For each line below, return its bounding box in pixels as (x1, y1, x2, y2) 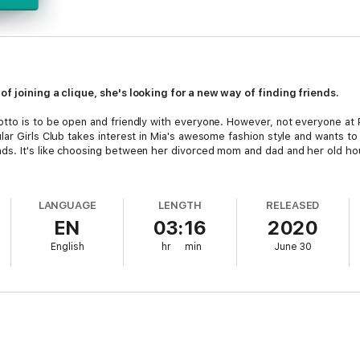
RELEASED (265, 199, 320, 211)
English (50, 241, 84, 252)
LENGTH (158, 199, 202, 211)
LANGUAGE (38, 199, 97, 211)
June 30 (273, 241, 312, 252)
